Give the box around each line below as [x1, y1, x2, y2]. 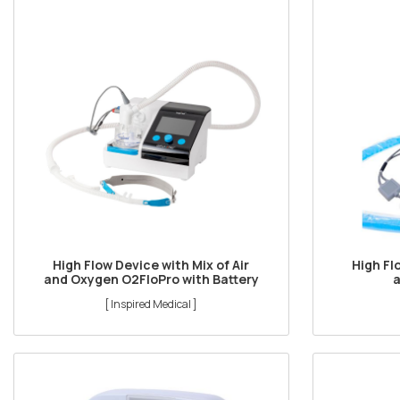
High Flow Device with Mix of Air [53, 255, 250, 273]
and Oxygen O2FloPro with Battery [43, 270, 259, 287]
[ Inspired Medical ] [104, 296, 198, 312]
